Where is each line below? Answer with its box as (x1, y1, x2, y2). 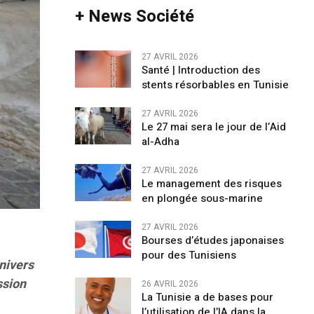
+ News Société (74, 4, 194, 29)
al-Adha (141, 134, 179, 149)
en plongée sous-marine (141, 191, 263, 206)
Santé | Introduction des (141, 62, 260, 78)
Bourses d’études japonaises (141, 233, 284, 248)
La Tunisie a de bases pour (141, 289, 273, 305)
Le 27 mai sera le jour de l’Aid (141, 119, 286, 135)
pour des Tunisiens (141, 247, 236, 263)
